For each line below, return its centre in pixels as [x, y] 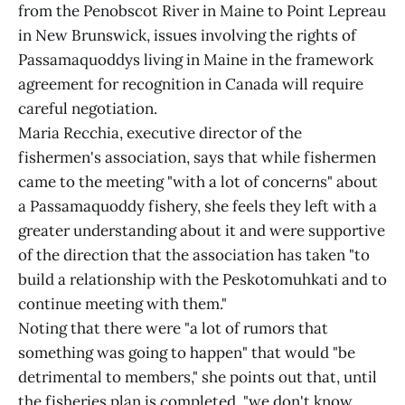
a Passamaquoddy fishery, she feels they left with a [198, 206]
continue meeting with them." [122, 304]
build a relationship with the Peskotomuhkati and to [202, 279]
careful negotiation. [88, 108]
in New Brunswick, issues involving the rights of [187, 35]
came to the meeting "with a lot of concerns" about [198, 182]
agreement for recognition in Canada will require [191, 84]
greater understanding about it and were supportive [202, 231]
